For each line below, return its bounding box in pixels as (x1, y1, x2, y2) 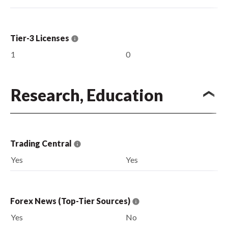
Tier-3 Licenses (10, 33, 71, 43)
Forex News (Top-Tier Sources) (10, 195, 132, 206)
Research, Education (11, 85, 163, 105)
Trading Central (10, 138, 73, 148)
